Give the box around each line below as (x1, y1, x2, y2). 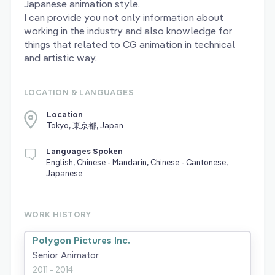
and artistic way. (24, 52, 97, 64)
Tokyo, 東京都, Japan (46, 120, 123, 131)
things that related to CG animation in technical (24, 38, 235, 51)
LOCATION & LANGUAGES (24, 87, 134, 98)
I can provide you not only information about (24, 11, 223, 24)
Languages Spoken (45, 146, 123, 157)
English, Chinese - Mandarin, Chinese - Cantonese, (45, 157, 228, 168)
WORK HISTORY (24, 209, 92, 220)
